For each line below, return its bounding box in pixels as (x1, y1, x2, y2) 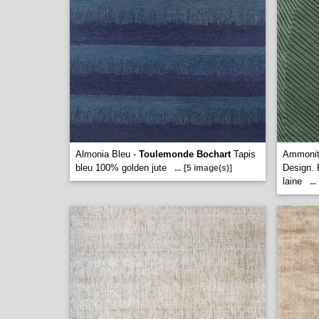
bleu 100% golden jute (75, 162, 167, 173)
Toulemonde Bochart (139, 149, 231, 159)
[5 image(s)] (184, 163, 232, 173)
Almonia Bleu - (75, 149, 139, 159)
